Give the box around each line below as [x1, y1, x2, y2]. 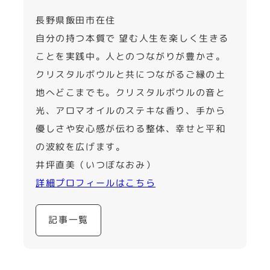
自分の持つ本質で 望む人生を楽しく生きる [35, 31, 229, 45]
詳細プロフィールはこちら [35, 176, 156, 189]
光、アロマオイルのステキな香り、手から [35, 104, 226, 117]
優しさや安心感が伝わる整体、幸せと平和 [35, 122, 226, 135]
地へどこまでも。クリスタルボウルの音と [35, 86, 226, 99]
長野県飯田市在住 [35, 13, 116, 27]
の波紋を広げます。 [35, 140, 126, 153]
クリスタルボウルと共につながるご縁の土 [35, 67, 226, 81]
